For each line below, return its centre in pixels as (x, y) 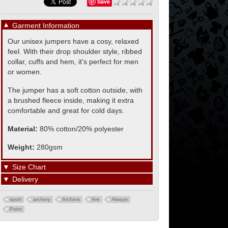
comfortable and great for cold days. (66, 110)
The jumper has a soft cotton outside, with (75, 90)
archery (42, 199)
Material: (24, 129)
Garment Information (46, 25)
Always (120, 199)
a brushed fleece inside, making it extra (71, 100)
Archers (71, 199)
